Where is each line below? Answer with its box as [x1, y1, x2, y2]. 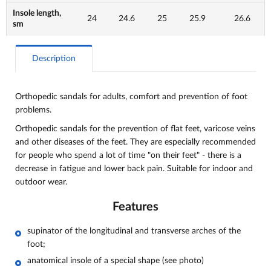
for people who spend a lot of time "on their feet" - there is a [15, 151, 241, 160]
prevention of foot [178, 93, 247, 101]
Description [32, 54, 76, 63]
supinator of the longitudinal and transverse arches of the [27, 227, 241, 236]
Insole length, [13, 9, 61, 18]
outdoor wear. [15, 178, 67, 186]
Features [113, 200, 158, 213]
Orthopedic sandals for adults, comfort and [15, 93, 178, 101]
